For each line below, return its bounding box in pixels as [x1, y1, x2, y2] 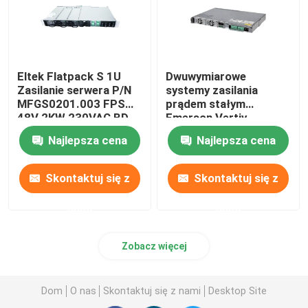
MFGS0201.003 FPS [17, 97, 126, 111]
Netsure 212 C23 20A [166, 124, 280, 139]
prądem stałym [166, 97, 246, 111]
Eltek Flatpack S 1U [17, 69, 122, 84]
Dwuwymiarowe [166, 69, 247, 84]
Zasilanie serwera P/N [17, 83, 132, 98]
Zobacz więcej [121, 241, 187, 252]
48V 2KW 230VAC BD [17, 111, 129, 125]
